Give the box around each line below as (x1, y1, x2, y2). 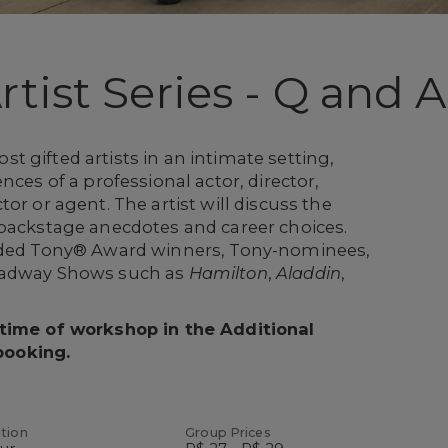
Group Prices (185, 424, 271, 440)
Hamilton (188, 262, 268, 283)
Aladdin (276, 262, 341, 283)
